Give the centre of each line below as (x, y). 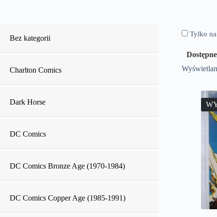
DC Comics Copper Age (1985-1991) (68, 198)
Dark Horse (28, 102)
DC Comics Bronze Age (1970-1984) (67, 166)
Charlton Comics (36, 70)
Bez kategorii (30, 38)
